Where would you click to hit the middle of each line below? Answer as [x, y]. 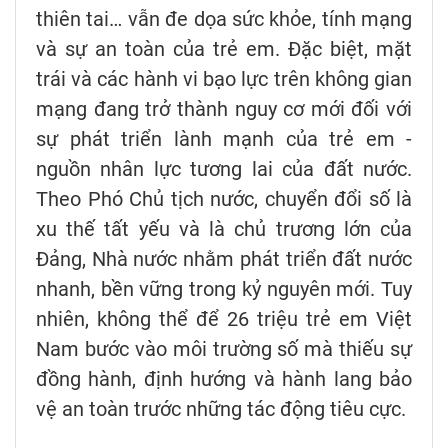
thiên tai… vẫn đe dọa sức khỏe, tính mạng [224, 18]
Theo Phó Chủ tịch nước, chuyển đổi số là [224, 198]
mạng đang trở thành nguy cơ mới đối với [224, 108]
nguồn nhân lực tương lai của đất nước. [224, 168]
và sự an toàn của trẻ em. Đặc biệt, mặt [224, 48]
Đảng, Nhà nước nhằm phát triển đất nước [224, 258]
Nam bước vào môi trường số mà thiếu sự [224, 348]
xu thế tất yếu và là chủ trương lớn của [224, 228]
